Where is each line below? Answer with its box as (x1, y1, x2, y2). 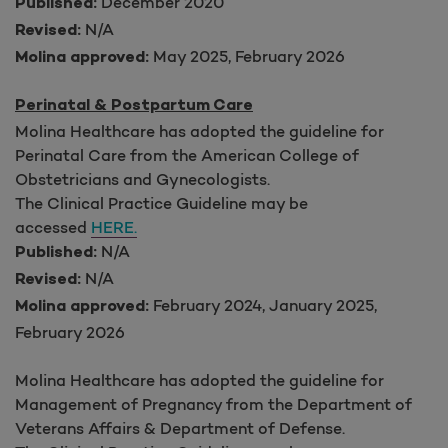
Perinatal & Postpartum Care (15, 96, 253, 116)
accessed (15, 216, 91, 237)
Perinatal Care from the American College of (15, 144, 359, 165)
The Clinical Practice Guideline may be (15, 192, 308, 213)
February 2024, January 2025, (149, 294, 377, 315)
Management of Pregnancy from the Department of (15, 393, 412, 414)
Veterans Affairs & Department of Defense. (15, 417, 345, 438)
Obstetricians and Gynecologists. (15, 168, 270, 189)
